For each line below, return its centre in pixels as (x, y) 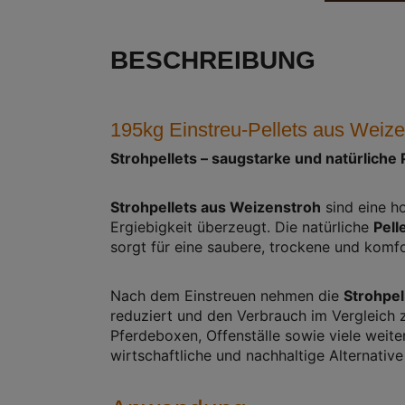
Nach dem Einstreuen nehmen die (227, 296)
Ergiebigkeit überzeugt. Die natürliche (242, 227)
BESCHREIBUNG (213, 61)
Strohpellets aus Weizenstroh (216, 207)
